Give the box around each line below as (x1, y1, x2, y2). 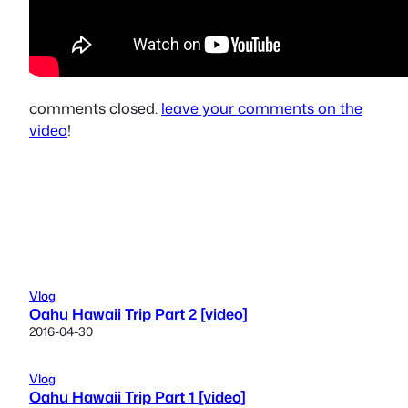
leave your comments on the (161, 97, 362, 119)
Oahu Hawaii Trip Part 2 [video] (29, 303, 248, 325)
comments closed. (29, 97, 161, 119)
